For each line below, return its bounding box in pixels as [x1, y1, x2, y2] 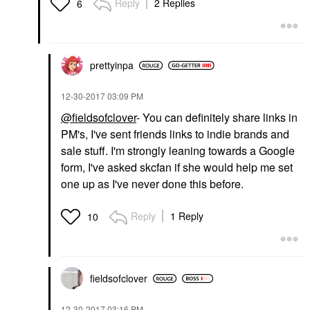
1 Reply [170, 209, 203, 224]
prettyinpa [90, 58, 134, 73]
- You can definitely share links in [136, 109, 298, 126]
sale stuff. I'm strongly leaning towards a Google [61, 143, 295, 159]
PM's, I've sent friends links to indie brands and [61, 126, 289, 143]
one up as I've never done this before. [61, 176, 244, 192]
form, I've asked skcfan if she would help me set [61, 159, 293, 176]
